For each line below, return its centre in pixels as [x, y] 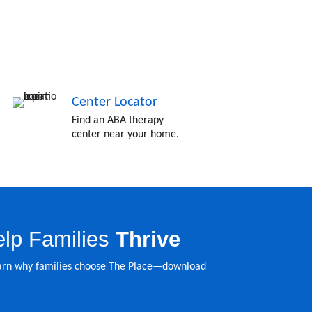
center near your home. [125, 135]
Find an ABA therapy [117, 121]
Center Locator [114, 103]
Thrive [148, 239]
